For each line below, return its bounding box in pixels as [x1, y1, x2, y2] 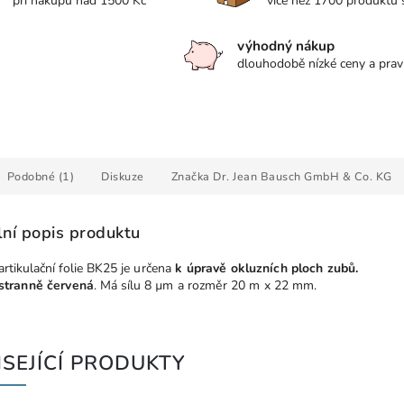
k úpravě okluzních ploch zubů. [171, 260, 359, 278]
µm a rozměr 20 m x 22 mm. [155, 277, 317, 295]
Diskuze [101, 169, 144, 184]
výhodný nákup [237, 36, 335, 55]
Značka [170, 169, 210, 184]
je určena [121, 260, 172, 278]
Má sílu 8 [100, 277, 156, 295]
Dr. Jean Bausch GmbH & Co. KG [209, 169, 392, 184]
